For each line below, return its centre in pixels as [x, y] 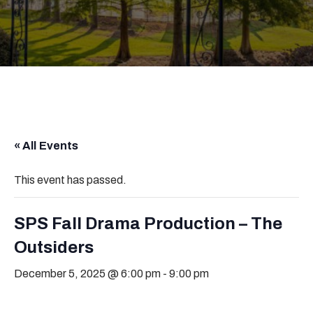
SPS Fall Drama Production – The [148, 223]
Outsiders [54, 247]
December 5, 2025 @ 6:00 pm [87, 273]
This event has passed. [70, 180]
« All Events [46, 145]
